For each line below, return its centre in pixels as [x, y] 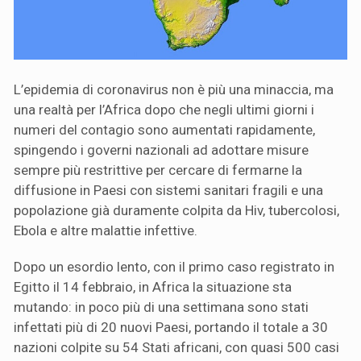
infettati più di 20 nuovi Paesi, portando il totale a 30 [171, 328]
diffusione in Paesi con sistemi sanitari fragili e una [168, 191]
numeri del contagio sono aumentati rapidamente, [164, 130]
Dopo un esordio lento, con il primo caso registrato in [174, 267]
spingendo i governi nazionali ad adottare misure [161, 150]
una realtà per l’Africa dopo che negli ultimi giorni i [164, 110]
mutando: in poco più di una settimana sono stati [161, 307]
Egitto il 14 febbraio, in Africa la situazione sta [153, 287]
